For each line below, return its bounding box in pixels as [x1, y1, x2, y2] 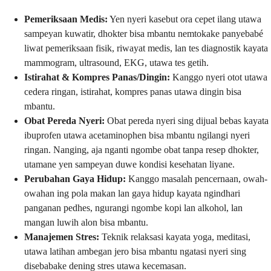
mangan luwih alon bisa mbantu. [24, 217, 148, 227]
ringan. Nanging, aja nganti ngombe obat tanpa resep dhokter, [24, 144, 259, 155]
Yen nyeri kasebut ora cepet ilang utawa [108, 13, 261, 24]
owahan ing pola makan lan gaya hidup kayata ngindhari [24, 188, 240, 198]
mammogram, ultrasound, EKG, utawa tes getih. [24, 57, 209, 68]
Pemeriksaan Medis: [24, 13, 108, 24]
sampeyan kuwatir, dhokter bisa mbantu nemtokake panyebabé [24, 28, 263, 39]
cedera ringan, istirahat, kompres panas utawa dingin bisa [24, 86, 241, 97]
